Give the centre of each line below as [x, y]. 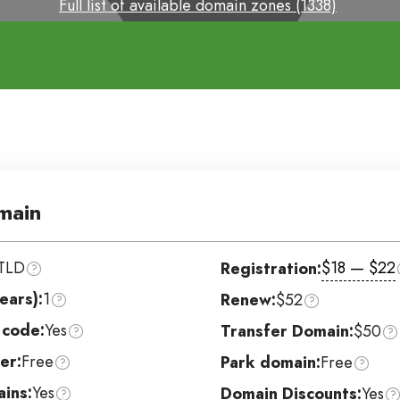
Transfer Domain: [287, 331]
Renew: [249, 300]
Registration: [271, 268]
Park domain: [271, 362]
